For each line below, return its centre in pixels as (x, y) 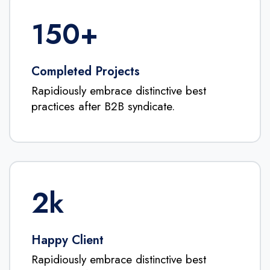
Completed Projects (86, 71)
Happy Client (67, 240)
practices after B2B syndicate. (103, 106)
